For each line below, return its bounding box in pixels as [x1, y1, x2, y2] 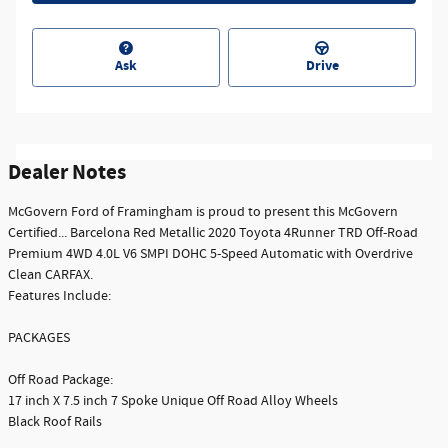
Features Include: [8, 287, 111, 306]
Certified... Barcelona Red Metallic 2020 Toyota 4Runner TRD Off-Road [8, 224, 418, 243]
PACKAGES [8, 329, 70, 348]
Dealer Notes [8, 159, 126, 188]
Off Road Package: [8, 371, 113, 390]
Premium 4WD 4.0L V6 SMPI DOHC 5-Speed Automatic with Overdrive [8, 245, 413, 264]
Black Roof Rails [8, 413, 102, 432]
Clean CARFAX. [8, 266, 93, 285]
